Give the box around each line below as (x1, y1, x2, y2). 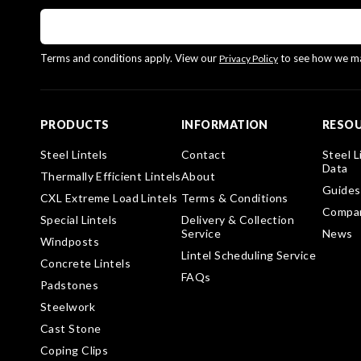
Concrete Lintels (40, 256, 131, 271)
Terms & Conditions (181, 191, 288, 205)
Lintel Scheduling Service (181, 248, 316, 263)
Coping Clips (40, 343, 109, 358)
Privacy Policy (219, 52, 278, 65)
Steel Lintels (40, 147, 108, 162)
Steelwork (40, 300, 95, 314)
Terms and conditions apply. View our (40, 52, 219, 65)
